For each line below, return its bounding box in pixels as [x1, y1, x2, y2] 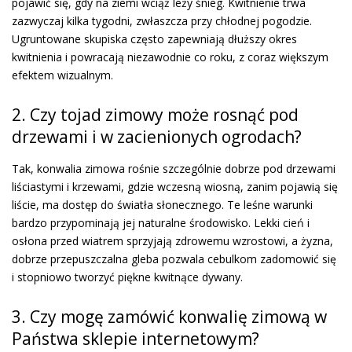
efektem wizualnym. [12, 67, 113, 82]
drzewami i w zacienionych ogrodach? [12, 125, 302, 148]
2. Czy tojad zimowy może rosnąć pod [12, 103, 299, 126]
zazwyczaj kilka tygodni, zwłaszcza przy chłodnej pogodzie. [12, 13, 312, 28]
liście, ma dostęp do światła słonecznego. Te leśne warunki [12, 196, 313, 212]
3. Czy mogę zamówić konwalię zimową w [12, 305, 327, 328]
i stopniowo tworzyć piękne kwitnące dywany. [12, 269, 243, 284]
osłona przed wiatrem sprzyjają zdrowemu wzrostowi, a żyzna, [12, 233, 333, 248]
